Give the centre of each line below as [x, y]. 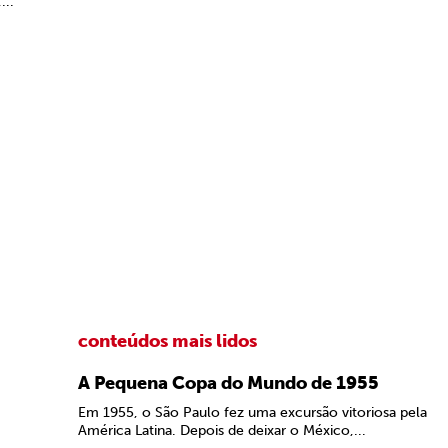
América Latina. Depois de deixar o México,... [222, 430]
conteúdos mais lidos [167, 341]
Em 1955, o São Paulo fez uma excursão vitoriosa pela [252, 412]
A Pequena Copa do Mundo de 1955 [228, 383]
